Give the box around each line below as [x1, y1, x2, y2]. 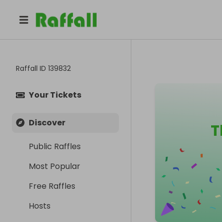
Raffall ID [16, 63, 48, 73]
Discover [29, 117, 65, 128]
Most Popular [29, 161, 80, 172]
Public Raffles [29, 141, 81, 152]
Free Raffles [29, 180, 75, 192]
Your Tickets [29, 89, 81, 101]
